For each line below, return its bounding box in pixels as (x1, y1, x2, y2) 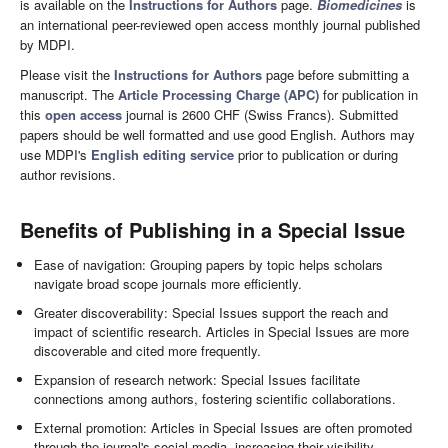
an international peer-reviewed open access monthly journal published (20, 15, 420, 35)
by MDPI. (20, 35, 75, 55)
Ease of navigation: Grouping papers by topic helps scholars (34, 255, 384, 275)
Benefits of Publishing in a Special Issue (20, 215, 405, 245)
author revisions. (20, 165, 116, 185)
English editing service (91, 145, 234, 165)
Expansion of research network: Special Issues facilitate (34, 370, 361, 390)
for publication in (319, 85, 418, 105)
